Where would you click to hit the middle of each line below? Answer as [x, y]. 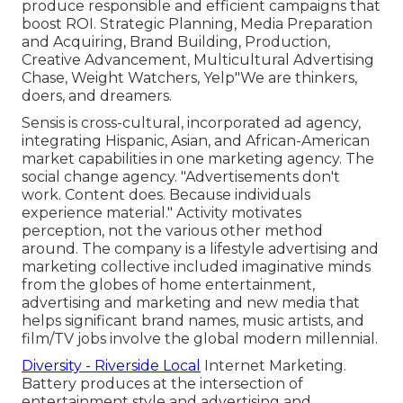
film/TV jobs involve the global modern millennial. [200, 339]
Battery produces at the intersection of [162, 384]
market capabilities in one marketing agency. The [198, 159]
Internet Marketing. [273, 366]
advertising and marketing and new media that [191, 303]
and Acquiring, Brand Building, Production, [176, 42]
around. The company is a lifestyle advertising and [200, 249]
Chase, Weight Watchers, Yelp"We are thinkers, [189, 78]
